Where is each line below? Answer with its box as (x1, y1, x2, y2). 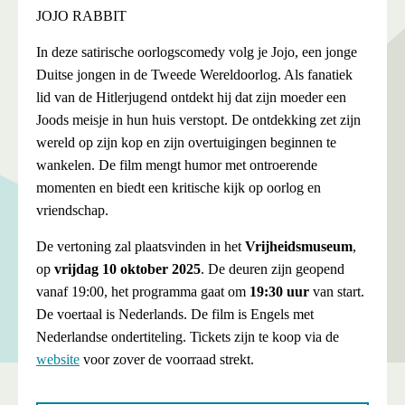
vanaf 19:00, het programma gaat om (36, 284, 250, 299)
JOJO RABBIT (36, 8, 127, 24)
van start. (309, 284, 364, 299)
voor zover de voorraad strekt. (80, 352, 254, 367)
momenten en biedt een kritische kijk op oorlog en (36, 180, 321, 195)
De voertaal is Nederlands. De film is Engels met (36, 306, 314, 322)
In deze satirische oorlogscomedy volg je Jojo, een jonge (36, 44, 357, 60)
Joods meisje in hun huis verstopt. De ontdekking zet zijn (36, 112, 361, 127)
